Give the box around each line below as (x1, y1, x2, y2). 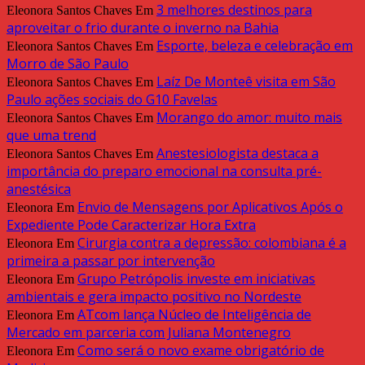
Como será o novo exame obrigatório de (77, 341, 324, 360)
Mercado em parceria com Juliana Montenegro (7, 323, 291, 342)
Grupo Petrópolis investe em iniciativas (77, 270, 315, 288)
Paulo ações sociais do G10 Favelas (7, 90, 218, 109)
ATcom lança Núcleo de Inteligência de (77, 306, 311, 324)
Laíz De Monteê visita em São (156, 73, 336, 91)
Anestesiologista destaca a (156, 144, 319, 163)
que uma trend (7, 126, 96, 145)
